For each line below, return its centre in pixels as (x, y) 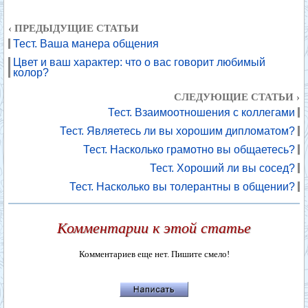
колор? (31, 73)
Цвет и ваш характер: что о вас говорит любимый (139, 62)
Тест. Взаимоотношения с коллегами (201, 112)
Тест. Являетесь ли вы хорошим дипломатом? (177, 131)
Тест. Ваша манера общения (86, 44)
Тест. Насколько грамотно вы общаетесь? (189, 150)
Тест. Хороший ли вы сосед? (222, 168)
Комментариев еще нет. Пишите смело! (154, 254)
